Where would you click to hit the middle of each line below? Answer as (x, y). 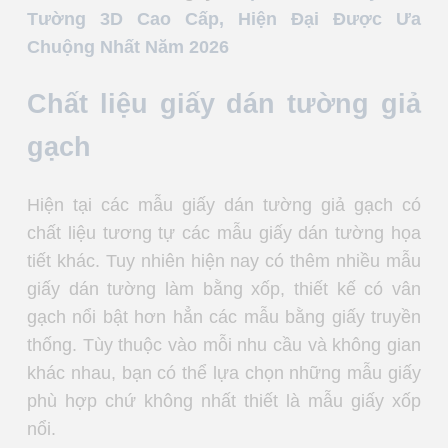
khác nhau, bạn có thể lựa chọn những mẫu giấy (224, 373)
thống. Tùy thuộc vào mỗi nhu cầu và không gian (224, 345)
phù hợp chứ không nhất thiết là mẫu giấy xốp (224, 401)
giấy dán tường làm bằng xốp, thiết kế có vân (224, 289)
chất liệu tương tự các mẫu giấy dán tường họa (224, 233)
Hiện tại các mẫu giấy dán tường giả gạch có (224, 205)
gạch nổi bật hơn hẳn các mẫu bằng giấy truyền (224, 317)
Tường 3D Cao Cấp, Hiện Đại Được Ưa (224, 18)
